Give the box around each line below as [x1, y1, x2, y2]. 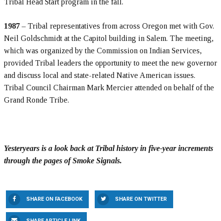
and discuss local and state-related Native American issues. [4, 71, 195, 80]
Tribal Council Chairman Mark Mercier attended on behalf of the [4, 83, 214, 92]
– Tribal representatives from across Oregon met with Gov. [22, 22, 214, 31]
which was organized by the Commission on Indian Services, [4, 46, 202, 55]
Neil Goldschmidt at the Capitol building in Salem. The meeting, [4, 34, 214, 43]
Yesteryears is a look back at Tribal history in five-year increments [4, 144, 213, 153]
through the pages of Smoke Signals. [4, 156, 122, 165]
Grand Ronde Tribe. [4, 96, 69, 105]
